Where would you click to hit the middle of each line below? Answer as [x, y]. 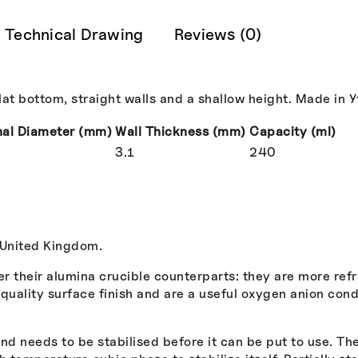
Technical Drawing [74, 34]
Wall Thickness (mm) [181, 131]
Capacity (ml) [293, 131]
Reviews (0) [218, 34]
